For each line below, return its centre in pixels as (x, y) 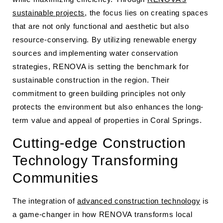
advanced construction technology (139, 201)
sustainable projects (49, 13)
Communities (56, 178)
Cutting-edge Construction (99, 143)
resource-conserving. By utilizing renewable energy (105, 40)
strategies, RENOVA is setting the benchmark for (101, 66)
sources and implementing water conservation (95, 53)
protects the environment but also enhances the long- (108, 107)
